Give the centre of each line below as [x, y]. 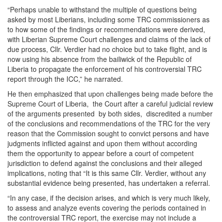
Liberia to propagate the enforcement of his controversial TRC [105, 69]
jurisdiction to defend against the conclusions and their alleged [105, 163]
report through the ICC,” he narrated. [65, 79]
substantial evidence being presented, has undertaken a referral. [109, 183]
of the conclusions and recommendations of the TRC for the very [109, 124]
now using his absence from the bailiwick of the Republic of [100, 59]
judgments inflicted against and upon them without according [102, 143]
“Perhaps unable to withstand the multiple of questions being [102, 10]
